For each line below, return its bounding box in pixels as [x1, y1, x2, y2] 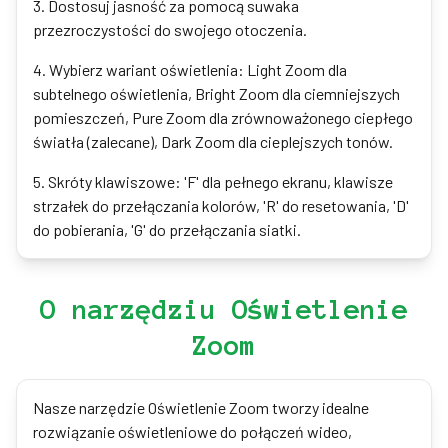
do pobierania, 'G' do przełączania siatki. [33, 220, 301, 239]
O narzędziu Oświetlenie [40, 294, 408, 324]
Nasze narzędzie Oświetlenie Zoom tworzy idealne [33, 398, 369, 417]
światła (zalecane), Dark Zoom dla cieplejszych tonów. [33, 132, 393, 151]
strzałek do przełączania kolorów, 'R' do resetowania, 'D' [33, 196, 409, 215]
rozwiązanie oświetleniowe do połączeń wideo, [33, 422, 352, 441]
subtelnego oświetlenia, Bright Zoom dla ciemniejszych [33, 84, 400, 103]
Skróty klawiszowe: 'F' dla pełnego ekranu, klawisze [48, 172, 393, 191]
